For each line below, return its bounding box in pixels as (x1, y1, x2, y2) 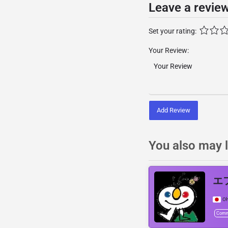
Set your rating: (149, 27, 196, 35)
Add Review (157, 106, 190, 114)
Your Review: (149, 46, 189, 54)
